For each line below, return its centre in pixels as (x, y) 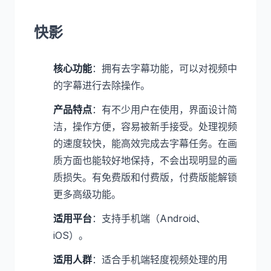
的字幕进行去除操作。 (102, 85)
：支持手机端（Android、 (149, 218)
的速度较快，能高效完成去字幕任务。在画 (145, 143)
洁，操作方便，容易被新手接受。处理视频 (145, 126)
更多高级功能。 (87, 194)
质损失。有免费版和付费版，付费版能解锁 (145, 177)
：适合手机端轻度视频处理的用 (160, 260)
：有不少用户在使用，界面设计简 (165, 109)
